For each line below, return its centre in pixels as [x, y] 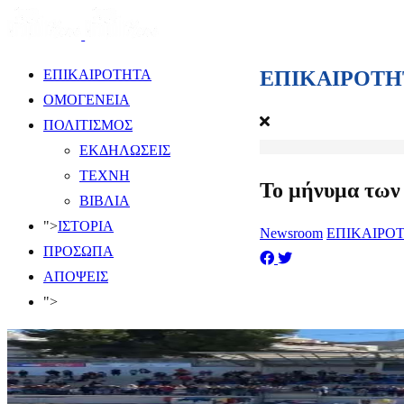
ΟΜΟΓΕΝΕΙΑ [87, 100]
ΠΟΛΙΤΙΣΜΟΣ [88, 125]
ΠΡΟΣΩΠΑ [78, 251]
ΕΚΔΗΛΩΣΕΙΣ [125, 150]
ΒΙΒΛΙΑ [105, 201]
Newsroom [291, 233]
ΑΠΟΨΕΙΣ [76, 276]
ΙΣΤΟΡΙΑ [86, 226]
